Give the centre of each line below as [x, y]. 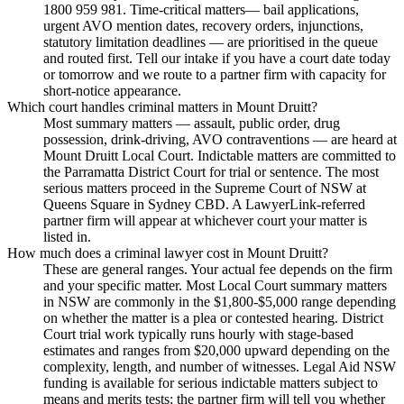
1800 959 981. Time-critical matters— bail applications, [201, 10]
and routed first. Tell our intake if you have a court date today [217, 59]
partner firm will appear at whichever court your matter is [205, 221]
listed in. [67, 237]
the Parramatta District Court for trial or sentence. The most [211, 172]
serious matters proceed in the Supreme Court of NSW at [205, 188]
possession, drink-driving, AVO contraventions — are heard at [220, 140]
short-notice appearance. [112, 91]
